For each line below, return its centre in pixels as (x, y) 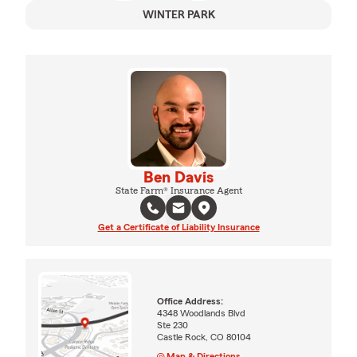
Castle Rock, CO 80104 (204, 337)
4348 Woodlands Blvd (202, 314)
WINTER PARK (178, 15)
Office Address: (190, 302)
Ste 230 (173, 326)
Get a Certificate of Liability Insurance (178, 227)
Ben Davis (178, 177)
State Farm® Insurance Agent (178, 190)
